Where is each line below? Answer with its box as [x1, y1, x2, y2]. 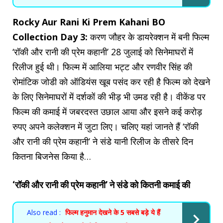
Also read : [27, 207, 61, 217]
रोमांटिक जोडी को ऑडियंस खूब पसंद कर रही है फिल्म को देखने [12, 75, 210, 88]
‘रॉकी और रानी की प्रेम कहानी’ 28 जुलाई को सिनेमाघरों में [12, 45, 193, 58]
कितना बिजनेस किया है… [12, 150, 91, 162]
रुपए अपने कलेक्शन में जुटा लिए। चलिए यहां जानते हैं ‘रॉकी [12, 120, 199, 132]
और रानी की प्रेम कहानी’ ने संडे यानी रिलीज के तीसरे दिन [12, 135, 193, 147]
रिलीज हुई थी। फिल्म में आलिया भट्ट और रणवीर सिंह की [12, 60, 192, 73]
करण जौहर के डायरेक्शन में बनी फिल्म [88, 30, 209, 43]
